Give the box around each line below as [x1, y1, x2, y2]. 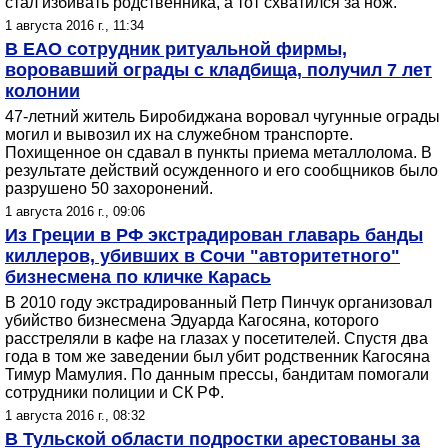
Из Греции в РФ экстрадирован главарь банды [5, 225, 423, 245]
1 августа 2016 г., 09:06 [5, 204, 145, 219]
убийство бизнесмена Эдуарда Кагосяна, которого [5, 312, 379, 329]
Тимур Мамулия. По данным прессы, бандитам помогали [5, 366, 429, 383]
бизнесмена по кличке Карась [5, 267, 271, 287]
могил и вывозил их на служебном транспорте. [5, 126, 353, 143]
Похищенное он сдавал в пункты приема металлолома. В [5, 144, 432, 161]
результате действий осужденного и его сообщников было [5, 162, 438, 179]
